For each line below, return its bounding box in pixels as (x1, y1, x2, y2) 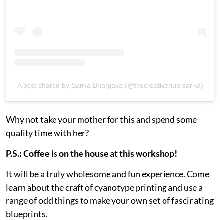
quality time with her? (6, 127, 90, 138)
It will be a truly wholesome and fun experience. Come (6, 168, 209, 179)
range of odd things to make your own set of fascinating (6, 194, 214, 206)
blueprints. (6, 208, 48, 219)
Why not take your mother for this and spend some (6, 113, 197, 125)
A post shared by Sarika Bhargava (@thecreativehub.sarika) (17, 81, 203, 89)
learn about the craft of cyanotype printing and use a (6, 181, 203, 192)
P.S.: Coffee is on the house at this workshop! (6, 147, 177, 159)
